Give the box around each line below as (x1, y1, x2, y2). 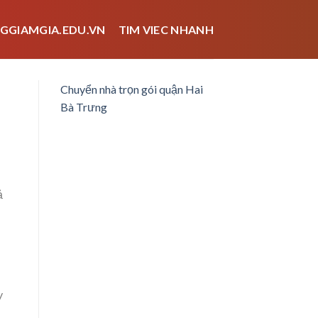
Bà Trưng (60, 100, 107, 114)
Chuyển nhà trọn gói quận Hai (60, 82, 203, 96)
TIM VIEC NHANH (118, 23, 214, 36)
